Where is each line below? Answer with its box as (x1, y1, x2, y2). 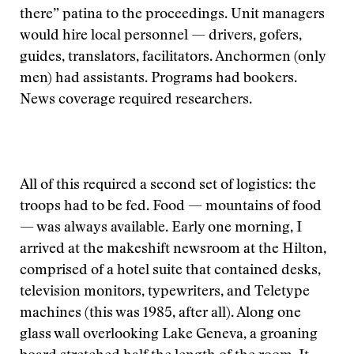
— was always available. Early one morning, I (20, 221, 302, 235)
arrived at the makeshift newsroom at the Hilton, (20, 243, 326, 257)
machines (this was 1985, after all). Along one (20, 307, 301, 321)
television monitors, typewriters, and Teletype (20, 285, 310, 299)
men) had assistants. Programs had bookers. (20, 72, 297, 86)
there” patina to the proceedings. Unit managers (20, 8, 325, 22)
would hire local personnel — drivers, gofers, (20, 29, 302, 43)
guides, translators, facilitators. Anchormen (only (20, 51, 326, 65)
